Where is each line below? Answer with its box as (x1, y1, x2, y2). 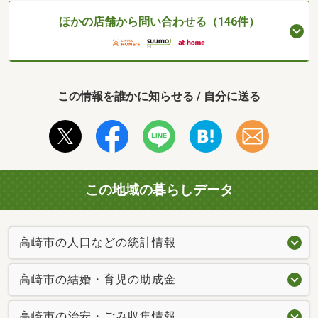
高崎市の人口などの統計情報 (19, 235, 176, 249)
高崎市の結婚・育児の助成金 (19, 272, 176, 286)
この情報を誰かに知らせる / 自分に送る (57, 89, 261, 104)
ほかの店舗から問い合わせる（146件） (58, 15, 260, 29)
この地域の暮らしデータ (84, 182, 234, 199)
